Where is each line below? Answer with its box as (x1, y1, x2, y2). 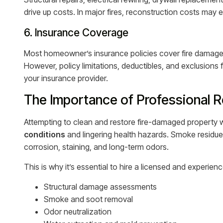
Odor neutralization (44, 207, 111, 217)
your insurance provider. (24, 73, 108, 83)
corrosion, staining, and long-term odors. (24, 142, 169, 152)
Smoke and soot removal (44, 194, 133, 204)
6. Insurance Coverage (24, 26, 128, 39)
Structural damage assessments (44, 182, 157, 192)
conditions (24, 129, 65, 139)
